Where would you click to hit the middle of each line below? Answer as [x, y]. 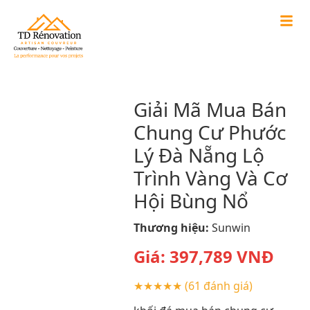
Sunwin [231, 227]
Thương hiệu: [171, 227]
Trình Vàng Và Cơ [210, 177]
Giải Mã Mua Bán [210, 109]
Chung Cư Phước [209, 132]
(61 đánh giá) [218, 285]
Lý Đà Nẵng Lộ [199, 155]
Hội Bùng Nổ [191, 200]
